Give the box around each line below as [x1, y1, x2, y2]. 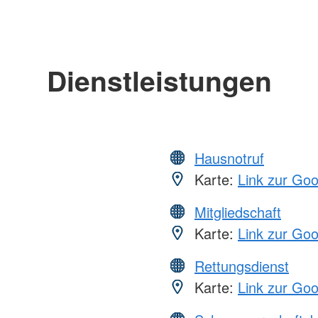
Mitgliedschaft [194, 202, 281, 223]
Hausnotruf [194, 148, 264, 169]
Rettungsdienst [194, 256, 289, 277]
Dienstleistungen [46, 60, 272, 101]
